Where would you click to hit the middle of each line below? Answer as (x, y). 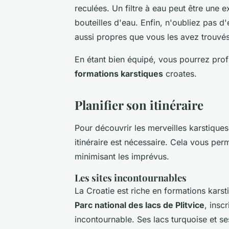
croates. (180, 73)
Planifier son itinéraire (139, 105)
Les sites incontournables (131, 177)
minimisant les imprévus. (122, 156)
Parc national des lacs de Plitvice (140, 205)
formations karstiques (119, 73)
